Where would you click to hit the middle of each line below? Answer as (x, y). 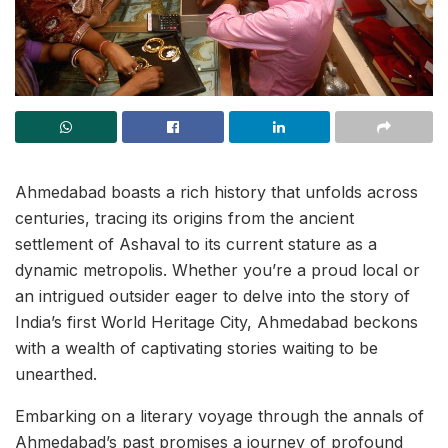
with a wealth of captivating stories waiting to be (196, 348)
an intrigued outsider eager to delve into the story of (212, 296)
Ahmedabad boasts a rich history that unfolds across (216, 192)
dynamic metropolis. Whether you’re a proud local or (217, 270)
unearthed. (56, 374)
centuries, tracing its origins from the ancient (184, 218)
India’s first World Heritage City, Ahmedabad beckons (216, 322)
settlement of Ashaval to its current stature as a (196, 244)
